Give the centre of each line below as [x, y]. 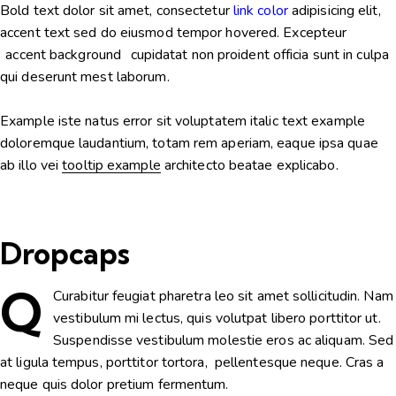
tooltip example [111, 166]
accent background [64, 55]
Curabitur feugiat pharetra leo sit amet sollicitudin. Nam [223, 296]
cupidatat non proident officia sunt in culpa [258, 55]
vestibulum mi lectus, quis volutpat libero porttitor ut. [217, 318]
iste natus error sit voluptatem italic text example [209, 122]
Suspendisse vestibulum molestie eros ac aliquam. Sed [224, 340]
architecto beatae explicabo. [249, 166]
